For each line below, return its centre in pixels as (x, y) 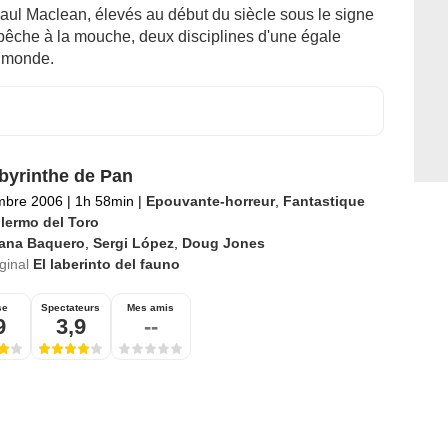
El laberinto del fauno (106, 264)
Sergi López (133, 243)
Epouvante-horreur (210, 201)
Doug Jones (223, 243)
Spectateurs (70, 308)
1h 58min (104, 201)
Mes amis (150, 308)
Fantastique (323, 201)
